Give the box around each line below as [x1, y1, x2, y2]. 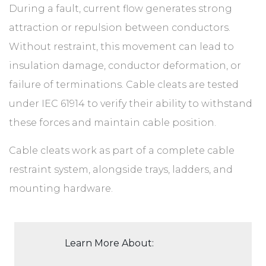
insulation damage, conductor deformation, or [9, 60, 241, 71]
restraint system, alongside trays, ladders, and [9, 164, 233, 175]
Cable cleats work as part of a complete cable [9, 145, 235, 156]
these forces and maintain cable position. [9, 117, 216, 128]
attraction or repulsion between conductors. [9, 22, 230, 33]
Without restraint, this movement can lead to [9, 41, 234, 52]
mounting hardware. [9, 183, 113, 194]
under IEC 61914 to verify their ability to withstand [9, 98, 252, 109]
